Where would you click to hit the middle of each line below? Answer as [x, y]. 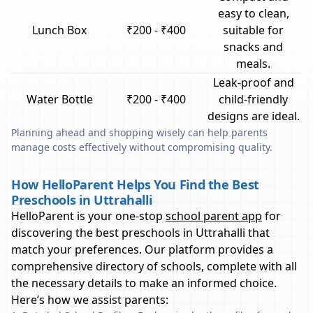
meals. [253, 64]
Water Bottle [59, 99]
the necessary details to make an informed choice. [144, 283]
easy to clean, [253, 13]
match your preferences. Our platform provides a [142, 249]
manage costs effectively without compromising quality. [142, 147]
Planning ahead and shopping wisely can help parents [139, 132]
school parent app [214, 216]
